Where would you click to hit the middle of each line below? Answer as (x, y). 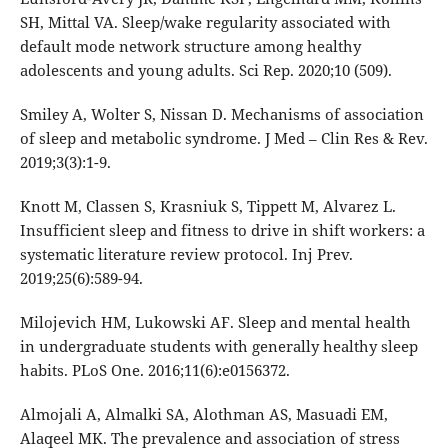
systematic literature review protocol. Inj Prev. (186, 253)
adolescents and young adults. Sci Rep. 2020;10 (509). (205, 69)
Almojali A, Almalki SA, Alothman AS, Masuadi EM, (203, 414)
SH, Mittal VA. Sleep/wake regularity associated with (205, 21)
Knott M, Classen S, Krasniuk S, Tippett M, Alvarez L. (207, 205)
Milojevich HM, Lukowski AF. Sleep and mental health (215, 322)
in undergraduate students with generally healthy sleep (218, 346)
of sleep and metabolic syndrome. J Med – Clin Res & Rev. (223, 137)
